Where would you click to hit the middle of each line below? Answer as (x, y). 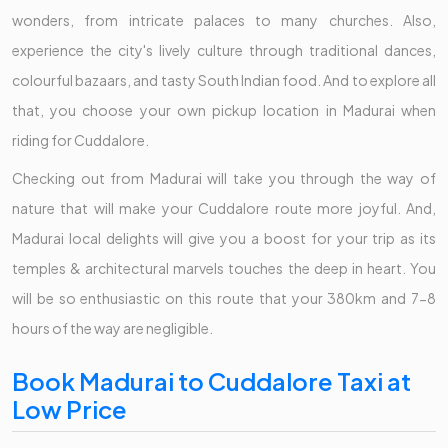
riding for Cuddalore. (80, 139)
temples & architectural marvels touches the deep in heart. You (224, 267)
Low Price (69, 408)
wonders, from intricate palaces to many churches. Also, (224, 19)
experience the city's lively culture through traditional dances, (224, 49)
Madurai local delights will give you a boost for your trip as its (224, 237)
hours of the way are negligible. (112, 327)
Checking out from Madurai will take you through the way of (224, 177)
